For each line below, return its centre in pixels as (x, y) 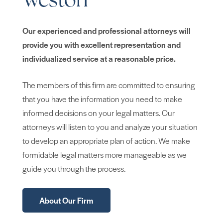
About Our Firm (66, 201)
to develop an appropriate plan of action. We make (106, 141)
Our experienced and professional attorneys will (106, 30)
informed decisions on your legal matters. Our (98, 113)
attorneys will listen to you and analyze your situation (110, 127)
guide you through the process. (74, 169)
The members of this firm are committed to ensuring (109, 85)
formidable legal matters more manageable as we (104, 155)
